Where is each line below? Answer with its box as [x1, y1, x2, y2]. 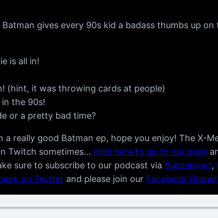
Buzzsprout [164, 160, 212, 171]
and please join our [64, 174, 146, 184]
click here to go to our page [93, 146, 208, 157]
